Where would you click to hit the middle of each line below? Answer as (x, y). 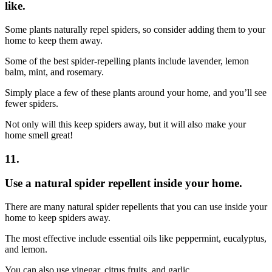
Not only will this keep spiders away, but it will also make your (125, 124)
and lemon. (26, 250)
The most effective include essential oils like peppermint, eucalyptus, (136, 239)
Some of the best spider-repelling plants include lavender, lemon (127, 61)
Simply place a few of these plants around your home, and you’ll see (136, 93)
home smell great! (39, 135)
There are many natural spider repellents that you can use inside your (136, 207)
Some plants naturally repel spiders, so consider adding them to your (135, 30)
